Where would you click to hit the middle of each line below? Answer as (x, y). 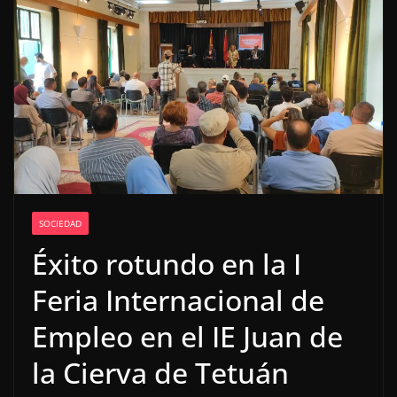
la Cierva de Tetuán (160, 373)
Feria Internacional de (178, 300)
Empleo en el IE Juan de (187, 337)
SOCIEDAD (60, 224)
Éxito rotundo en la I (167, 264)
